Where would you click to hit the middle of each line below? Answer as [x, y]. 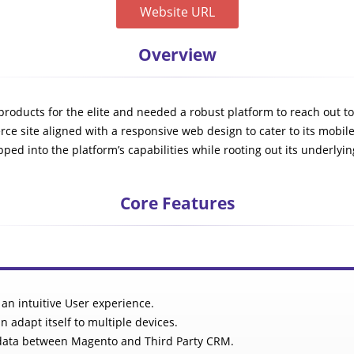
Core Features [177, 203]
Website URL [177, 12]
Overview [177, 55]
